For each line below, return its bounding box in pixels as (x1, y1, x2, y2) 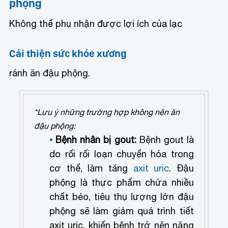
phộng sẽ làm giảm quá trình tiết (49, 206, 194, 217)
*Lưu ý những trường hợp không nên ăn (34, 107, 180, 117)
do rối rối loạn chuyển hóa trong (49, 149, 194, 160)
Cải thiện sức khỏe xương (9, 47, 127, 60)
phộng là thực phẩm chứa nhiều (49, 177, 194, 188)
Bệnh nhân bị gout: (55, 134, 136, 146)
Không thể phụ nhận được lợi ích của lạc (9, 18, 183, 29)
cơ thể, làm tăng (49, 163, 133, 174)
